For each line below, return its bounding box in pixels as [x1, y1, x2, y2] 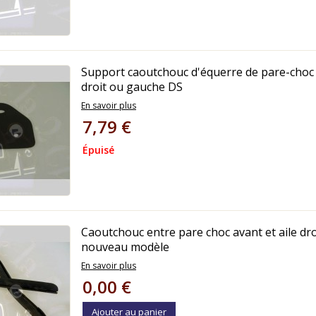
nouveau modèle [81, 239, 169, 255]
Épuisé [83, 143, 114, 157]
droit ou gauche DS [81, 79, 183, 95]
